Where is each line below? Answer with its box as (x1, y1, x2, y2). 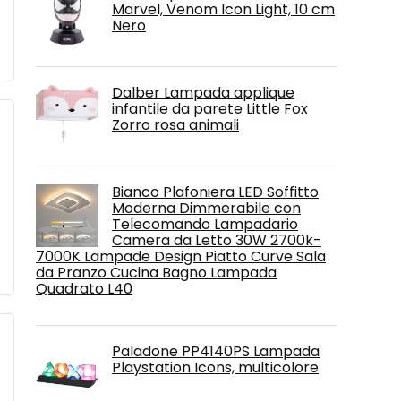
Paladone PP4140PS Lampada (112, 341, 320, 362)
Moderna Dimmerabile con (112, 198, 301, 218)
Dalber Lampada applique (112, 82, 294, 103)
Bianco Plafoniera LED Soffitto (112, 182, 319, 202)
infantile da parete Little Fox (112, 98, 308, 119)
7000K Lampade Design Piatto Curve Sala (36, 246, 326, 267)
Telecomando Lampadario (112, 214, 298, 235)
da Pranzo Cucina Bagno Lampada (36, 262, 277, 283)
